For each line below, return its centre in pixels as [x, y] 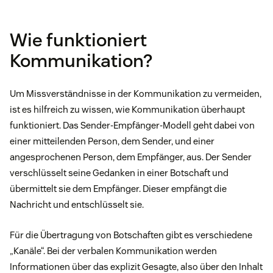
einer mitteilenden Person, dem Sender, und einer [112, 141]
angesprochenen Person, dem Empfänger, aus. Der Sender [131, 157]
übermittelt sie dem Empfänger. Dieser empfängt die [118, 188]
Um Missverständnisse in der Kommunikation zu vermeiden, [136, 93]
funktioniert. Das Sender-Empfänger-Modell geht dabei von [132, 125]
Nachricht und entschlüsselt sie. [77, 204]
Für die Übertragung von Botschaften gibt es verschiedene [131, 235]
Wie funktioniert [78, 40]
